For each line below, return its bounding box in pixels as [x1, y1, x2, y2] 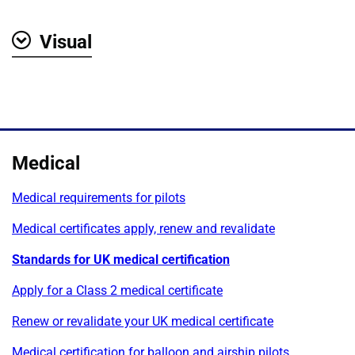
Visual [40, 30, 92, 53]
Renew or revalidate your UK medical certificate [12, 313, 273, 329]
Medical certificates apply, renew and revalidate [12, 220, 275, 236]
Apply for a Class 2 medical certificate [12, 282, 223, 298]
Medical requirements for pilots [12, 189, 185, 205]
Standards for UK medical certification [12, 251, 230, 267]
